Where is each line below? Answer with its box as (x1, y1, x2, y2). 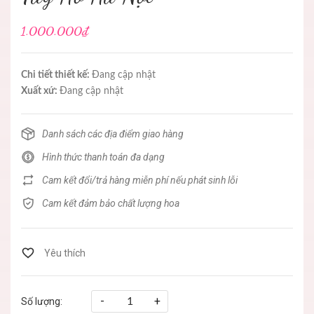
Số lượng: (21, 295, 62, 307)
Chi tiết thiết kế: (21, 69, 92, 80)
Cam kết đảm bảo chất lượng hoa (42, 197, 179, 209)
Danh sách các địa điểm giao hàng (42, 128, 184, 139)
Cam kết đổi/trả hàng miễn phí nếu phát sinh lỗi (42, 174, 238, 186)
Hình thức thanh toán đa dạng (42, 151, 165, 163)
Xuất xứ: (21, 86, 60, 96)
